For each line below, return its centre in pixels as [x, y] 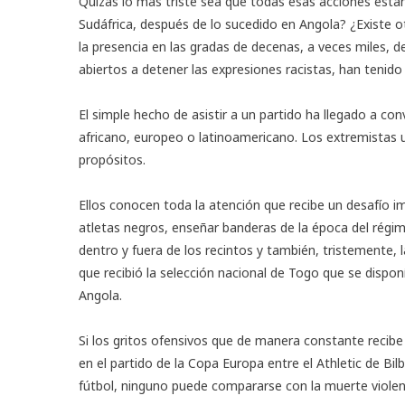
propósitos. [112, 159]
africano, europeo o [139, 137]
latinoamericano [247, 137]
